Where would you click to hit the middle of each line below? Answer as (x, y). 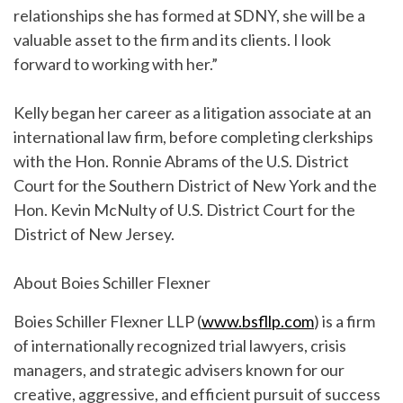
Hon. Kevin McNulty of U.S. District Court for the (184, 210)
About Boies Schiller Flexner (112, 282)
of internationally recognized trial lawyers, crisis (180, 345)
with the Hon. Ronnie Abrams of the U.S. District (181, 161)
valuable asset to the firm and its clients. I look (172, 40)
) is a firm (345, 321)
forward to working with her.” (116, 64)
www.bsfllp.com (258, 321)
